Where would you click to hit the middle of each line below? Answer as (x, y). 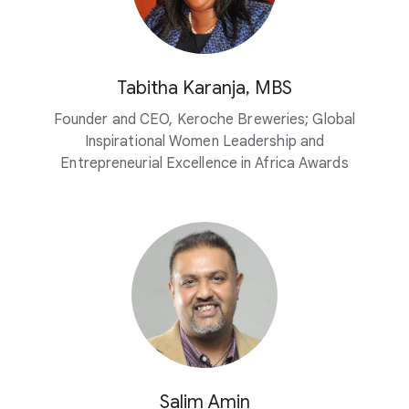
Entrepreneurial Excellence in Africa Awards (204, 163)
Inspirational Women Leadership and (204, 142)
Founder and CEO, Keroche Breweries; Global (204, 120)
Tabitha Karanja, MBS (204, 88)
